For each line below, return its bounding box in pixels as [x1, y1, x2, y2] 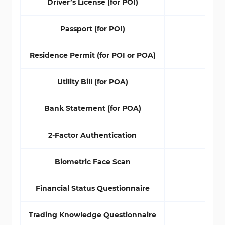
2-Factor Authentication [48, 131, 137, 140]
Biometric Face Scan [54, 157, 131, 166]
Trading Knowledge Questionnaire [29, 210, 156, 219]
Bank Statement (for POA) [44, 104, 141, 113]
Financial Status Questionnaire [35, 184, 150, 193]
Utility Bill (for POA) [57, 77, 128, 86]
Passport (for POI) [60, 24, 125, 33]
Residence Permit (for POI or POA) [29, 51, 156, 60]
